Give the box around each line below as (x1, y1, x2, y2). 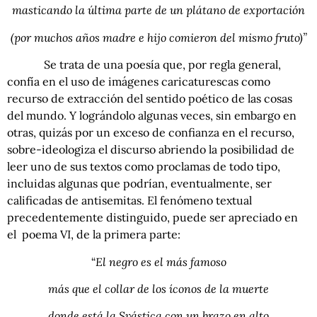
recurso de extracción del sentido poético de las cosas (7, 91, 292, 106)
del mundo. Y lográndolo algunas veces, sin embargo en (7, 108, 296, 123)
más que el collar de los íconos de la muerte (48, 281, 269, 296)
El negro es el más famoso (95, 254, 226, 269)
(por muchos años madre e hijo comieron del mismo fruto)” (10, 30, 307, 45)
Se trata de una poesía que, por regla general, (7, 57, 281, 72)
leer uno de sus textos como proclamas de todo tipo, (7, 159, 280, 174)
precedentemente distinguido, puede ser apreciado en (7, 210, 298, 225)
